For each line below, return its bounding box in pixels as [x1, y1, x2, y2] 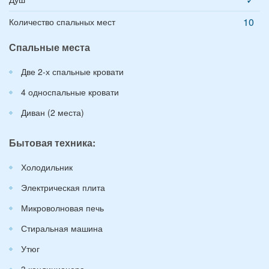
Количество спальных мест [9, 16, 115, 28]
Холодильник [21, 161, 73, 173]
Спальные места [9, 40, 90, 54]
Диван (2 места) [21, 106, 84, 118]
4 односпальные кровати [21, 86, 119, 98]
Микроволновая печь [21, 202, 104, 214]
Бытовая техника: [9, 136, 95, 150]
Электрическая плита [21, 181, 105, 193]
